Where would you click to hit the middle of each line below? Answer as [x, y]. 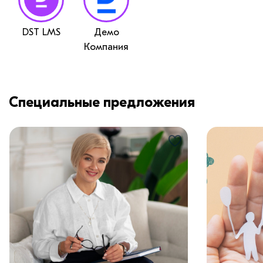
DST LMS [41, 32]
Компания [106, 46]
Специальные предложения [102, 102]
